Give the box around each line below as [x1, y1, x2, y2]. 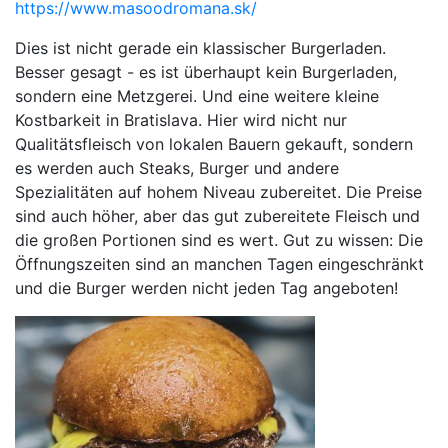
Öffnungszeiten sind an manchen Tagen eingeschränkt [15, 254, 424, 275]
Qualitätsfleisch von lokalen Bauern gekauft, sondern [15, 134, 413, 155]
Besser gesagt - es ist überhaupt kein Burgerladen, [15, 62, 397, 83]
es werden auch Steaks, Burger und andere [15, 158, 339, 179]
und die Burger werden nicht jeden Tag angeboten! [15, 278, 398, 299]
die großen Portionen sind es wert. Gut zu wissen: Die [15, 230, 423, 251]
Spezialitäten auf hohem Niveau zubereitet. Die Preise [15, 182, 422, 203]
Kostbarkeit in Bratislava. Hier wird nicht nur [15, 110, 347, 131]
